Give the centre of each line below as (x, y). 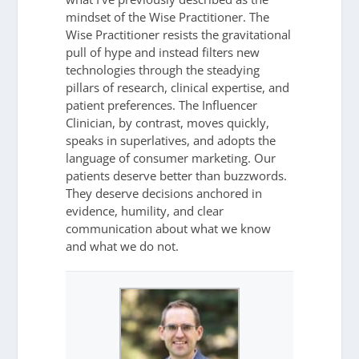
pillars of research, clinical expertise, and (178, 88)
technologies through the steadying (163, 70)
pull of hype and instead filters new (163, 52)
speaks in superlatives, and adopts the (171, 141)
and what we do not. (123, 246)
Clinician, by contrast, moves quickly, (168, 123)
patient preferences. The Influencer (162, 105)
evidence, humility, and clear (145, 211)
